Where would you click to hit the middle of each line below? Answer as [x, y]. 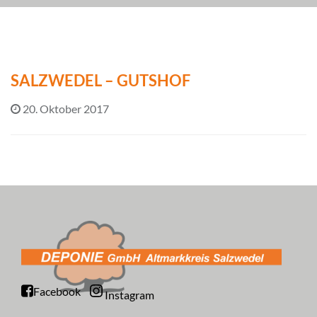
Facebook [57, 292]
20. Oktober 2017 [66, 108]
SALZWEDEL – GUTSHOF [100, 80]
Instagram [129, 294]
